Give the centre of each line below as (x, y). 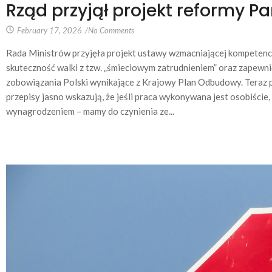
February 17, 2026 (49, 30)
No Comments (111, 30)
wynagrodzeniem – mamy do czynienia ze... (90, 111)
